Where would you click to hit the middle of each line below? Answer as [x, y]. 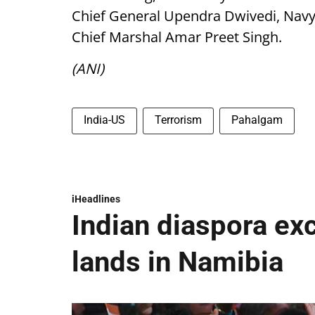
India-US [104, 120]
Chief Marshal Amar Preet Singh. [177, 37]
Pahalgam [257, 120]
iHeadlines [96, 199]
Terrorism [178, 120]
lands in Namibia [178, 262]
